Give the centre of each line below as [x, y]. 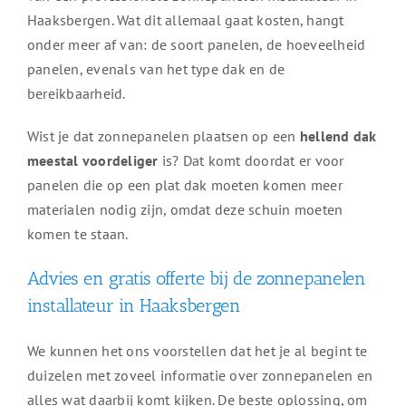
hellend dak [338, 136]
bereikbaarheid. [76, 94]
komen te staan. [77, 234]
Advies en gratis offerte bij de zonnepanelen [196, 279]
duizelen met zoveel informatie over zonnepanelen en [200, 376]
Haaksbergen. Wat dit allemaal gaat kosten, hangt [185, 20]
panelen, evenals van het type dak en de [156, 69]
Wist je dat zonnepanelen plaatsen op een [163, 136]
